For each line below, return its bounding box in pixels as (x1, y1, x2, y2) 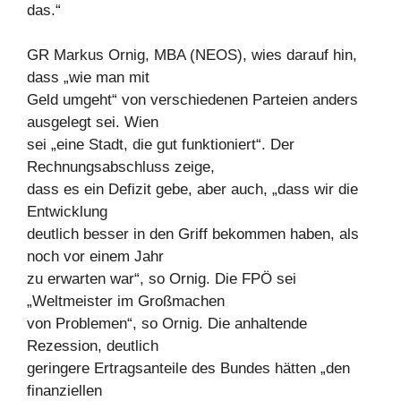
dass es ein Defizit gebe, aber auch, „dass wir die (27, 181, 358, 199)
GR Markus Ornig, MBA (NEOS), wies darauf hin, (27, 47, 357, 64)
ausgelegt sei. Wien (27, 114, 158, 132)
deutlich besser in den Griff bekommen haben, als (27, 226, 359, 243)
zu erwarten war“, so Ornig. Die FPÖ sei (27, 270, 296, 288)
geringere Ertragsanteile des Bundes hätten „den (27, 360, 350, 378)
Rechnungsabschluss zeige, (27, 158, 215, 176)
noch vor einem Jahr (27, 248, 164, 266)
